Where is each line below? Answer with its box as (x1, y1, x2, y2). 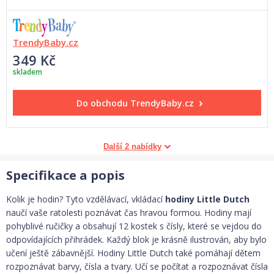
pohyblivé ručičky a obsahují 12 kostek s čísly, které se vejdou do (6, 220, 262, 232)
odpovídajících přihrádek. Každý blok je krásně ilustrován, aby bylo (6, 234, 267, 246)
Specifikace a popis (6, 167, 125, 184)
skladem (13, 67, 42, 78)
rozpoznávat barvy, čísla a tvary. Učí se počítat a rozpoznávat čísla (6, 261, 268, 273)
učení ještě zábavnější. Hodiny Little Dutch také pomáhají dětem (6, 247, 261, 259)
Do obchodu (76, 97, 128, 109)
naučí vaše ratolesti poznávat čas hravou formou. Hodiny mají (6, 207, 251, 219)
